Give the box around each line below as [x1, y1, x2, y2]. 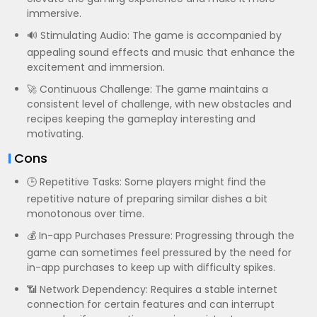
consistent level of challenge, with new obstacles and [27, 97, 292, 111]
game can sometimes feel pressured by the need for [27, 246, 292, 260]
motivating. [27, 127, 83, 141]
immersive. [27, 6, 81, 21]
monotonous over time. [27, 207, 144, 221]
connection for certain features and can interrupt [27, 297, 275, 311]
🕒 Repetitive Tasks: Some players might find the [27, 175, 266, 189]
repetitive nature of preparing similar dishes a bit [27, 192, 267, 206]
